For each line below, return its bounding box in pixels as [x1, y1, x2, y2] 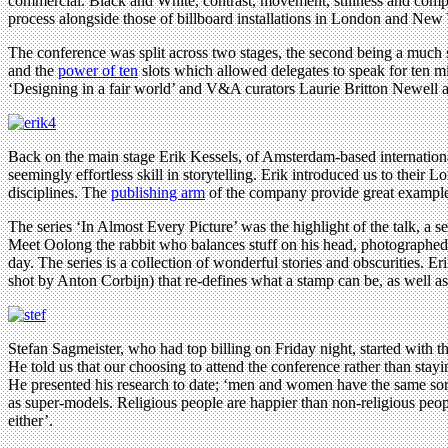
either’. [8, 411, 53, 429]
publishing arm [111, 183, 205, 201]
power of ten [58, 61, 138, 79]
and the [8, 61, 58, 79]
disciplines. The [8, 183, 111, 201]
